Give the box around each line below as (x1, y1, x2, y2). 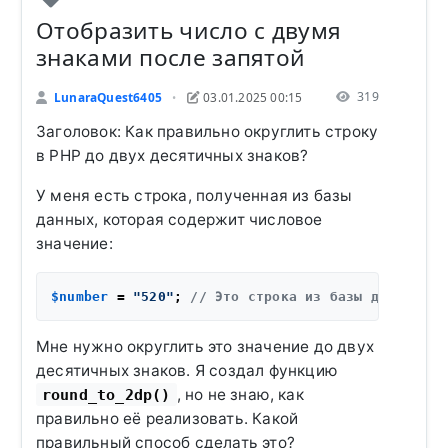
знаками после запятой (36, 42, 306, 73)
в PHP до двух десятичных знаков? (36, 146, 309, 166)
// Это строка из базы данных (190, 289, 421, 305)
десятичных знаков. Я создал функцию (36, 361, 338, 381)
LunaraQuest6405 (53, 89, 162, 106)
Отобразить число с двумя (36, 15, 342, 46)
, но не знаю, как (176, 385, 304, 405)
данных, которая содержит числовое (36, 210, 323, 230)
